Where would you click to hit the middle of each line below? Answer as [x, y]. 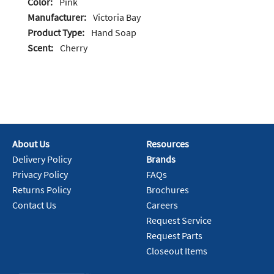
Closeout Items [177, 251]
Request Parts [174, 236]
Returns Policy [42, 190]
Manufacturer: [57, 17]
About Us [31, 144]
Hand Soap [114, 33]
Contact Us [34, 205]
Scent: [40, 48]
